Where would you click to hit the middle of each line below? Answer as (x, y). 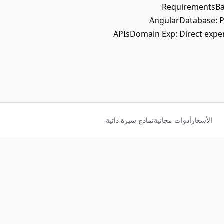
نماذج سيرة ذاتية (130, 120)
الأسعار (202, 120)
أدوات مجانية (173, 120)
